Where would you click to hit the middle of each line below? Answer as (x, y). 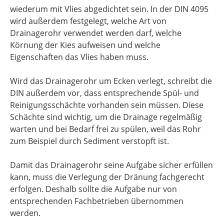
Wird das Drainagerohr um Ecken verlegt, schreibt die (111, 81)
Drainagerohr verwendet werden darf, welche (96, 33)
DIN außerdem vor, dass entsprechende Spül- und (104, 93)
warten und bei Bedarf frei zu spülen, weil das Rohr (105, 129)
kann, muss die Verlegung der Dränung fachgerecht (107, 177)
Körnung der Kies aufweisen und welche (85, 45)
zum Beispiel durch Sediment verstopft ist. (89, 141)
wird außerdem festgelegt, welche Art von (88, 21)
